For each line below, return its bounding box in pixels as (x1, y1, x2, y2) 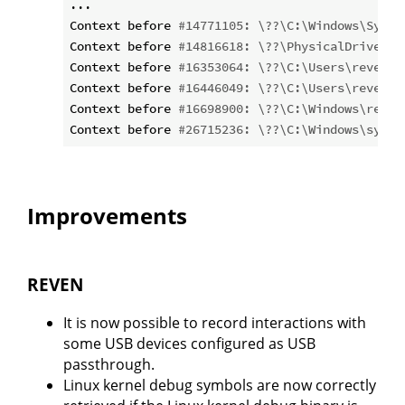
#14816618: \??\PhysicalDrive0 (178, 38, 388, 55)
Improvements (27, 201, 187, 231)
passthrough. (63, 353, 155, 374)
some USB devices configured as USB (63, 333, 316, 353)
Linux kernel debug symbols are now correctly (63, 374, 376, 395)
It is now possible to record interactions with (63, 312, 366, 333)
